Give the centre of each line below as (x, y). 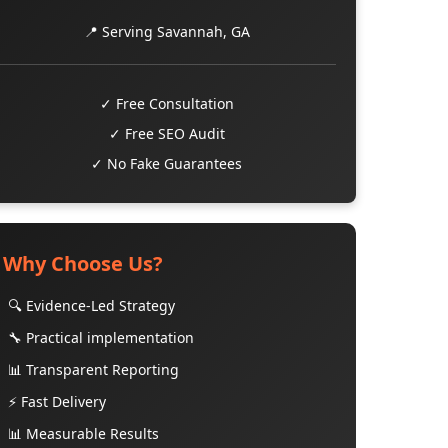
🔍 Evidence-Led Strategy (91, 305)
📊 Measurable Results (83, 433)
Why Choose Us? (82, 263)
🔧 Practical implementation (100, 337)
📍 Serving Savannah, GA (166, 31)
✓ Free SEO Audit (166, 133)
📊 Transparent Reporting (93, 369)
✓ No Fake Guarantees (167, 163)
